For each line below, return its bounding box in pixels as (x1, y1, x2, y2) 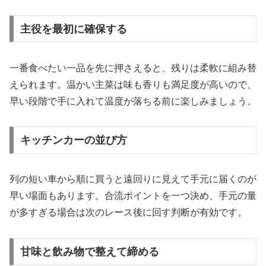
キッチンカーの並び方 (20, 134, 127, 147)
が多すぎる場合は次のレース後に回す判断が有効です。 (9, 207, 247, 218)
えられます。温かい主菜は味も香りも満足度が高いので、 (9, 79, 256, 90)
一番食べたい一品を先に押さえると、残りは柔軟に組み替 (9, 62, 256, 73)
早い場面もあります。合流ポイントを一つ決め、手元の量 (9, 191, 256, 201)
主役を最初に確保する (20, 23, 127, 35)
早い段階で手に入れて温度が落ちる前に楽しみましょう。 (9, 96, 256, 106)
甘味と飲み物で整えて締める (20, 245, 159, 258)
